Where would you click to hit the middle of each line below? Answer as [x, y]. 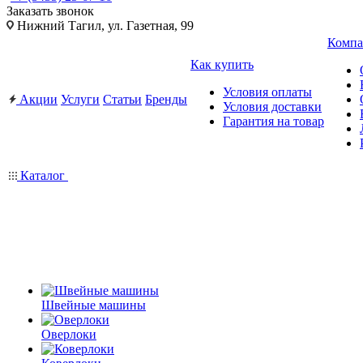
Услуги [80, 99]
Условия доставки [272, 107]
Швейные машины [94, 305]
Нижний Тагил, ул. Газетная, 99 [104, 26]
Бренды [166, 99]
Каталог [43, 175]
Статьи [122, 99]
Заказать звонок [50, 11]
